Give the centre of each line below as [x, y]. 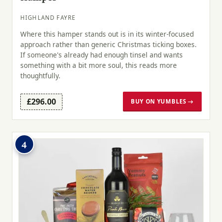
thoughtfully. [40, 76]
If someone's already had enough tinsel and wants [102, 55]
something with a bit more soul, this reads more [99, 65]
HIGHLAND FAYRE [48, 17]
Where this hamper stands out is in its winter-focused [107, 34]
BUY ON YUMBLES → [162, 101]
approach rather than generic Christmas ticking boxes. [109, 45]
